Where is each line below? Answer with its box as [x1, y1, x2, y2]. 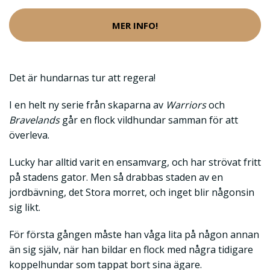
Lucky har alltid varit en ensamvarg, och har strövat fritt [9, 155, 261, 169]
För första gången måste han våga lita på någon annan [9, 228, 259, 242]
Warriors [166, 98, 206, 112]
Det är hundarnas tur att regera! [9, 71, 158, 85]
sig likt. [9, 201, 43, 215]
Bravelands [9, 113, 60, 127]
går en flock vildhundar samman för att [60, 113, 238, 127]
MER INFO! [112, 19, 158, 31]
